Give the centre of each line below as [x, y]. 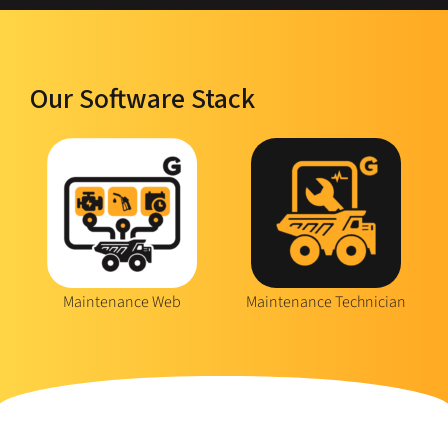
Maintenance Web [122, 301]
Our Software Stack [142, 98]
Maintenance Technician [326, 301]
